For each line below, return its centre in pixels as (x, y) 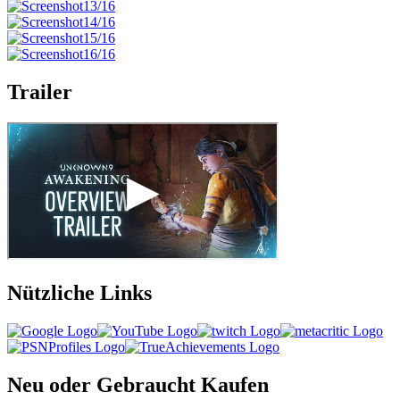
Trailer (40, 92)
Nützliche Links (79, 293)
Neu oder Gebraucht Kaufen (138, 384)
